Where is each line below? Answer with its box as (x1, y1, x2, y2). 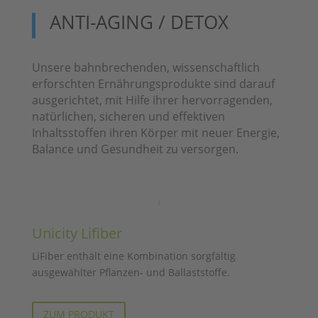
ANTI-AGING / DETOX (49, 9, 229, 35)
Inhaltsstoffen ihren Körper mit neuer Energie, (31, 125, 280, 141)
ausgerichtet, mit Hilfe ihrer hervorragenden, (31, 92, 273, 108)
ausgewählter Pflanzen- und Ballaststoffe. (31, 265, 230, 279)
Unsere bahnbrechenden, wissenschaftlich (31, 60, 260, 75)
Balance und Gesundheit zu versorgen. (31, 141, 238, 157)
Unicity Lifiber (31, 224, 122, 243)
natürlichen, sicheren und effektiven (31, 109, 225, 124)
